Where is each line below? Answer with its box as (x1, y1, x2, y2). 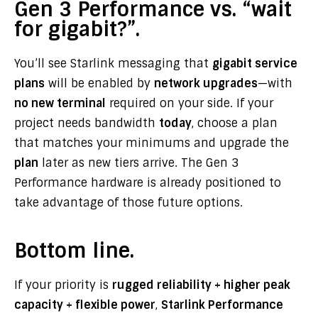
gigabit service (212, 56, 297, 71)
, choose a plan (192, 116, 278, 131)
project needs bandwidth (14, 116, 159, 131)
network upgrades (154, 76, 258, 91)
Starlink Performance (161, 297, 283, 312)
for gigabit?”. (14, 16, 140, 43)
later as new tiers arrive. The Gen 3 (38, 155, 238, 170)
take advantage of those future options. (14, 195, 246, 210)
